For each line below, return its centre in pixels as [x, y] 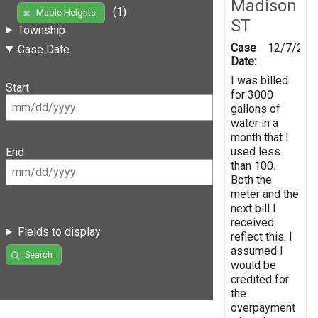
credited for [260, 279]
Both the [251, 180]
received [252, 222]
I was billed [259, 80]
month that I [260, 137]
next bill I [253, 208]
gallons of [256, 109]
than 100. [253, 165]
